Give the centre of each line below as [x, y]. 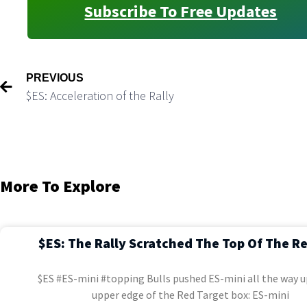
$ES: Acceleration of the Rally [100, 96]
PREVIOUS [55, 78]
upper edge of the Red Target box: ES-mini [190, 295]
